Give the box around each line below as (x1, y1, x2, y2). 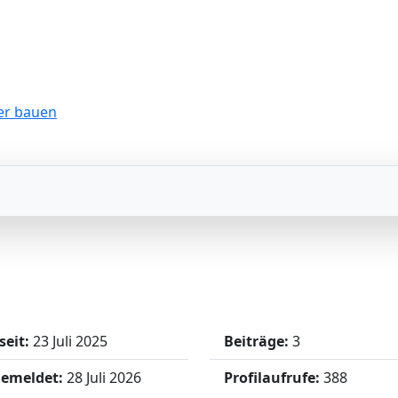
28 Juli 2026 (67, 367, 141, 387)
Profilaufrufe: (224, 367, 320, 387)
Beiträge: (224, 330, 289, 351)
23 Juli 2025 (33, 330, 107, 351)
